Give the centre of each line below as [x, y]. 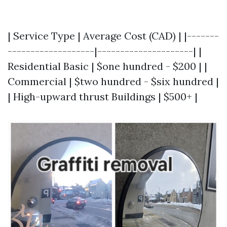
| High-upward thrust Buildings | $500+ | [103, 97]
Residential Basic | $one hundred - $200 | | [107, 66]
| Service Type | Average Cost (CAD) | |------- [113, 36]
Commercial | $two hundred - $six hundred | [113, 81]
